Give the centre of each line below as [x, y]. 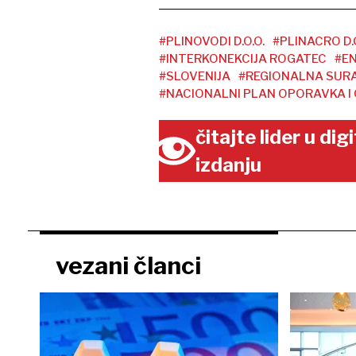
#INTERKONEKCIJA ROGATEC [242, 59]
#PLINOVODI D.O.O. [211, 41]
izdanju [229, 165]
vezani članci [128, 265]
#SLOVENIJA [194, 76]
